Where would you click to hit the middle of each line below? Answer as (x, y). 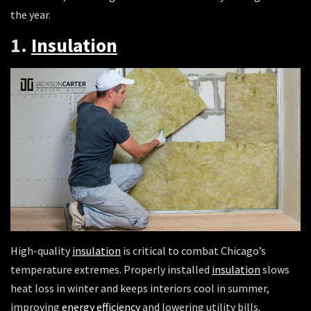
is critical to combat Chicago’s (193, 250)
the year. (32, 14)
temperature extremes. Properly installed (111, 269)
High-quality (41, 250)
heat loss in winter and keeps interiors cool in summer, (140, 288)
